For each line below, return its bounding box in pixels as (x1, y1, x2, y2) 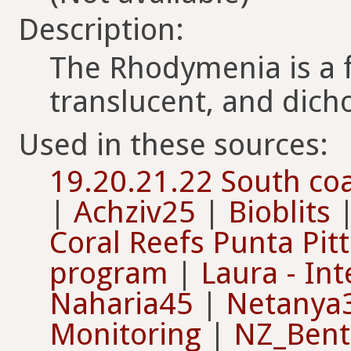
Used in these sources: (18, 127, 328, 163)
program (49, 255, 168, 291)
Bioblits (228, 194, 331, 230)
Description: (18, 11, 184, 47)
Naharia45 (49, 286, 194, 322)
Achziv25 (74, 194, 196, 230)
